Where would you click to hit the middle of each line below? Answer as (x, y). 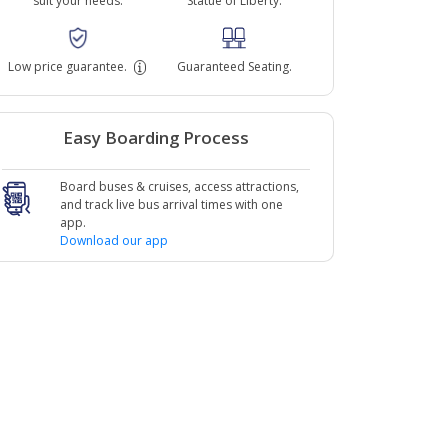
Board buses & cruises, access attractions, (179, 186)
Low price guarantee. (68, 66)
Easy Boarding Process (156, 137)
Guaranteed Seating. (234, 66)
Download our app (113, 240)
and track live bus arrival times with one (171, 204)
